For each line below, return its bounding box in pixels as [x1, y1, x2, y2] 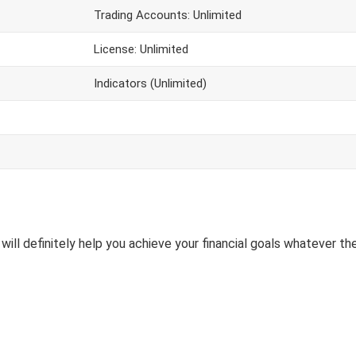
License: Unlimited [94, 42, 188, 56]
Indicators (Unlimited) [94, 76, 207, 91]
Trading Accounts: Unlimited [94, 8, 242, 22]
